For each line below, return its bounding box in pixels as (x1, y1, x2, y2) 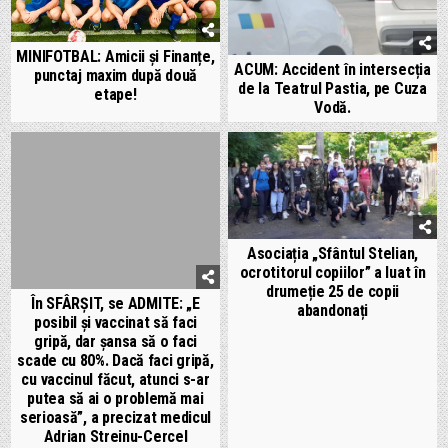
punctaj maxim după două (33, 66, 198, 86)
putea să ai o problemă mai (27, 388, 204, 408)
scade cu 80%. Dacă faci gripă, (17, 350, 214, 370)
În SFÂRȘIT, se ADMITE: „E (31, 293, 200, 313)
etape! (94, 85, 137, 105)
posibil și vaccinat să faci (34, 312, 197, 332)
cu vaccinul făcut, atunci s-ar (21, 369, 210, 389)
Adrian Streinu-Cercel (43, 426, 188, 446)
